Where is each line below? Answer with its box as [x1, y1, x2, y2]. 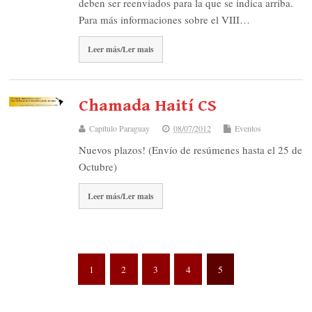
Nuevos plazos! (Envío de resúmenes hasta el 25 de [79, 142, 303, 157]
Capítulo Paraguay [89, 122, 150, 134]
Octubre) [79, 159, 118, 173]
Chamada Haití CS [79, 95, 217, 116]
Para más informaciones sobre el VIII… [79, 13, 251, 27]
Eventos [235, 122, 262, 134]
